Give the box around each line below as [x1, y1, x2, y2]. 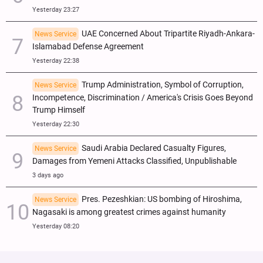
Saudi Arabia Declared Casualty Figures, [82, 143, 226, 153]
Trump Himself [32, 104, 85, 115]
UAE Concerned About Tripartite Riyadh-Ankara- [82, 28, 255, 39]
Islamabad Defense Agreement [32, 41, 144, 52]
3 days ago [32, 171, 63, 179]
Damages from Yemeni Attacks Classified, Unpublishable [32, 156, 237, 166]
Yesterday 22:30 [32, 120, 79, 128]
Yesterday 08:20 [32, 222, 79, 230]
